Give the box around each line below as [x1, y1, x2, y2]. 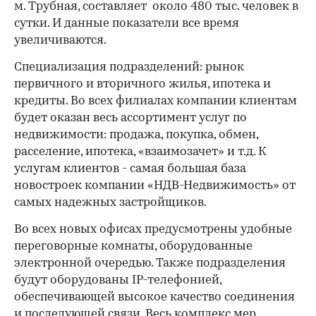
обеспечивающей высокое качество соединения [14, 291, 295, 303]
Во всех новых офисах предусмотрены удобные [14, 224, 292, 236]
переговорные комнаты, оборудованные [14, 241, 253, 253]
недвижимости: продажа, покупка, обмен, [14, 129, 258, 141]
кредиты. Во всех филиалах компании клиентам [14, 95, 297, 107]
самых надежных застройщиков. [14, 197, 207, 209]
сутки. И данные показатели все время [14, 18, 239, 30]
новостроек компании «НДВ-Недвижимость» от [14, 180, 296, 192]
